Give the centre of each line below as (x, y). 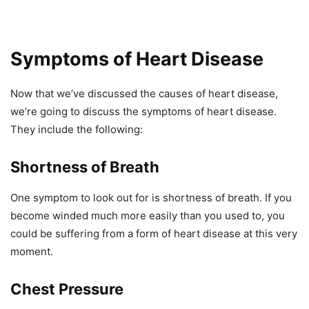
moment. (32, 252)
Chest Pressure (67, 289)
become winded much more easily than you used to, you (148, 216)
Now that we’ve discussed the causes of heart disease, (144, 94)
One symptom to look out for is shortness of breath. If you (151, 198)
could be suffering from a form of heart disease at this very (154, 234)
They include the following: (77, 130)
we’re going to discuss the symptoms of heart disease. (143, 112)
